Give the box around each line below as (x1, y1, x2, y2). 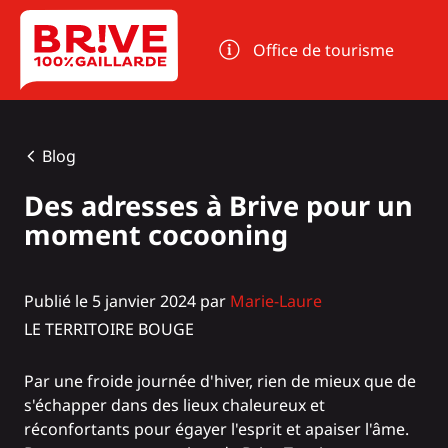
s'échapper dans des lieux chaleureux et (24, 394, 325, 417)
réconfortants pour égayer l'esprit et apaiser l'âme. (24, 418, 409, 441)
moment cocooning (24, 216, 288, 254)
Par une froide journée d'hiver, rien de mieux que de (24, 370, 416, 393)
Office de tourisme (252, 39, 394, 61)
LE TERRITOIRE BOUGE (24, 318, 194, 341)
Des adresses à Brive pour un (24, 187, 413, 225)
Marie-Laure (230, 290, 322, 313)
